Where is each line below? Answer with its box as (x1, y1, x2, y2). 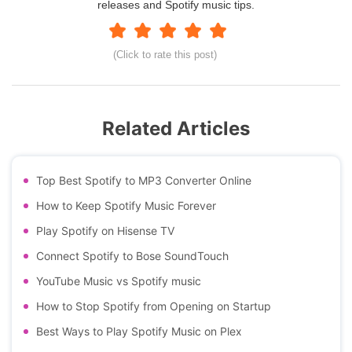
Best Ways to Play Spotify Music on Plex (36, 324, 242, 338)
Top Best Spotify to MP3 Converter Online (36, 173, 251, 187)
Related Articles (102, 116, 250, 140)
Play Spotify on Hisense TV (36, 223, 174, 237)
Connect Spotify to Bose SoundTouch (36, 248, 229, 262)
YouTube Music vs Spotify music (36, 273, 201, 288)
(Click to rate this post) (113, 48, 217, 60)
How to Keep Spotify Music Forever (36, 198, 216, 212)
